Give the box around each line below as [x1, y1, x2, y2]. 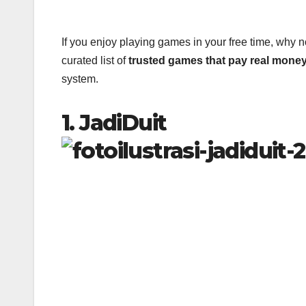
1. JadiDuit [61, 109, 167, 137]
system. [61, 73, 98, 85]
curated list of [61, 55, 128, 67]
